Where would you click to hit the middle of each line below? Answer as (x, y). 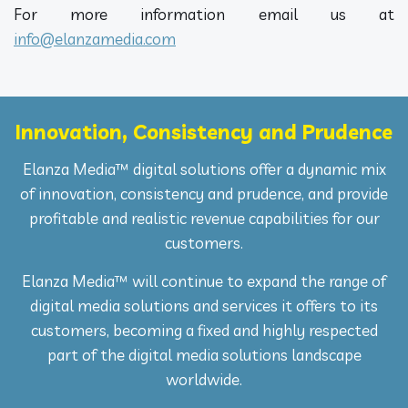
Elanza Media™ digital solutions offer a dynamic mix (204, 169)
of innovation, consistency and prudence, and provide (204, 194)
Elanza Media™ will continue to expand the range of (204, 281)
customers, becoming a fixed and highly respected (204, 331)
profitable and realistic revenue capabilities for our (204, 219)
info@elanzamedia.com (95, 39)
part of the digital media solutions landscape (204, 355)
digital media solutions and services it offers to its (204, 306)
